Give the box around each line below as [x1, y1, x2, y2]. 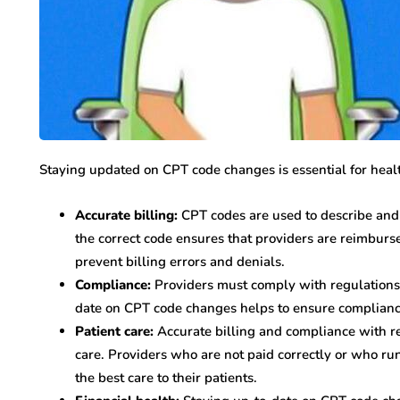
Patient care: [75, 322, 154, 340]
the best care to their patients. [75, 369, 257, 387]
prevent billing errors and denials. [75, 253, 285, 271]
